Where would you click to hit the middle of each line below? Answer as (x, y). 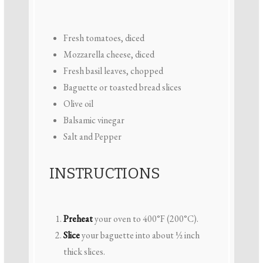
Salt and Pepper (92, 137)
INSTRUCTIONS (104, 173)
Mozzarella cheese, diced (109, 55)
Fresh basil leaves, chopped (113, 71)
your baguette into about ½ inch (139, 235)
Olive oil (78, 104)
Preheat (78, 218)
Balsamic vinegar (94, 120)
